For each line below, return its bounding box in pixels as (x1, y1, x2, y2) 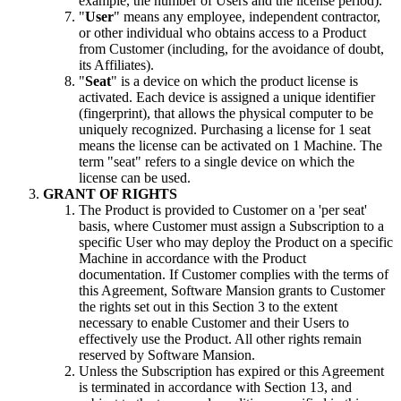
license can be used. (79, 170, 191, 186)
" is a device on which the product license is (111, 73, 358, 90)
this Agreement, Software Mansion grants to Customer (79, 283, 385, 299)
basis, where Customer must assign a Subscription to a (79, 218, 384, 235)
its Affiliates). (79, 57, 154, 73)
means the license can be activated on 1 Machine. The (79, 138, 382, 154)
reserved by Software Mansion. (79, 347, 255, 363)
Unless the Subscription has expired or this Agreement (79, 363, 384, 380)
